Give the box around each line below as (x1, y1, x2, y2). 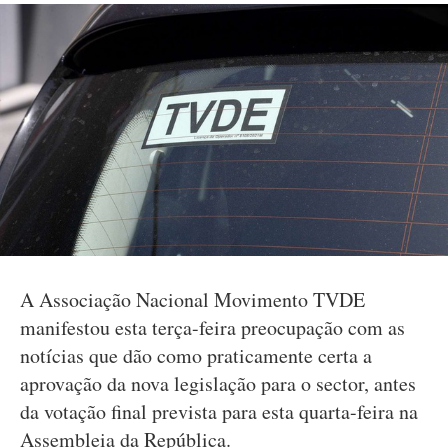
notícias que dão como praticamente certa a (20, 342, 372, 369)
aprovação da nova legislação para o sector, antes (20, 370, 416, 397)
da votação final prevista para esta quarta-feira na (20, 398, 418, 425)
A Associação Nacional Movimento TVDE (20, 286, 365, 313)
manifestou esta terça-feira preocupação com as (20, 314, 405, 341)
